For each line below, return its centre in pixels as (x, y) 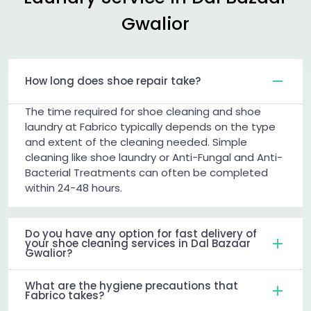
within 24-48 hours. (74, 187)
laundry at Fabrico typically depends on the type (150, 126)
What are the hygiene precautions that (132, 285)
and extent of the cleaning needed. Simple (136, 142)
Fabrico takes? (65, 295)
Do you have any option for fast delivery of (141, 233)
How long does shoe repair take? (113, 81)
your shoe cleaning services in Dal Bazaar (138, 243)
